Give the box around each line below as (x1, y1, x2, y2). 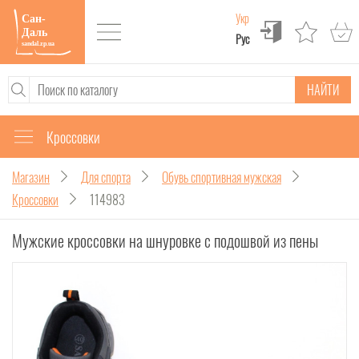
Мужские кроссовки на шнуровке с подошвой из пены (12, 228, 318, 252)
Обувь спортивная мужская (162, 167, 281, 187)
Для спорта (81, 167, 131, 187)
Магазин (12, 167, 50, 187)
